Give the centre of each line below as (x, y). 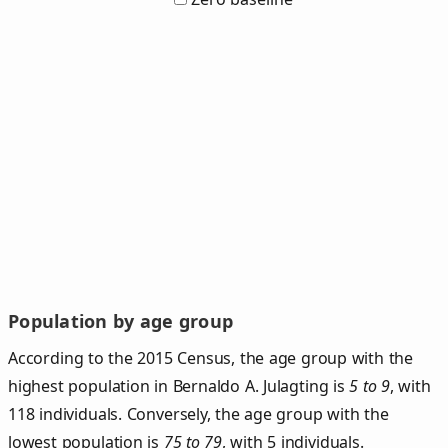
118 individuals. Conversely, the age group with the (198, 413)
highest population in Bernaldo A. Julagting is (179, 385)
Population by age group (121, 321)
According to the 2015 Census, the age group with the (211, 357)
